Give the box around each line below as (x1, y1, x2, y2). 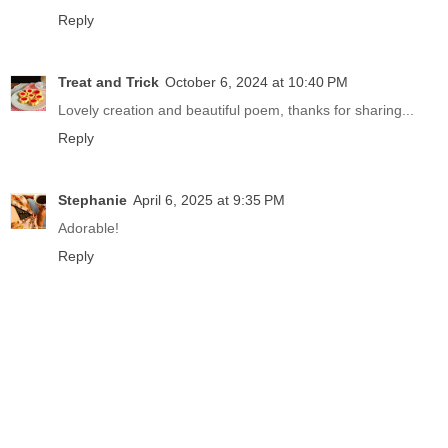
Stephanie (58, 192, 127, 209)
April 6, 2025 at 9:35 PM (133, 192, 285, 209)
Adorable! (58, 220, 119, 237)
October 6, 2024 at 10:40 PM (165, 74, 348, 91)
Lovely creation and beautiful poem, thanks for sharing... (58, 102, 414, 119)
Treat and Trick (58, 74, 159, 91)
